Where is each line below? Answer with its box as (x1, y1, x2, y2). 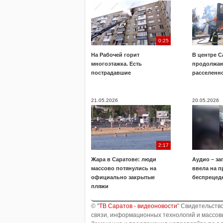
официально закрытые (91, 174, 155, 180)
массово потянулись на (91, 165, 156, 171)
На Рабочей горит (91, 52, 139, 58)
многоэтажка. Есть (91, 61, 142, 67)
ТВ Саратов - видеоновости (99, 203, 177, 210)
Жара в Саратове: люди (91, 156, 156, 162)
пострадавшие (91, 70, 131, 76)
